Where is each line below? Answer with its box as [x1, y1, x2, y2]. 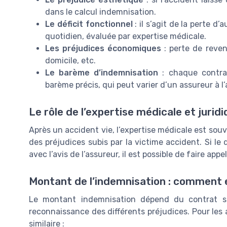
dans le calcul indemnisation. [45, 7, 156, 17]
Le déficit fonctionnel [45, 19, 133, 29]
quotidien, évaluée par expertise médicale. [45, 31, 206, 41]
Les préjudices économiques [45, 43, 162, 53]
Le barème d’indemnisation [45, 67, 159, 78]
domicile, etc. [45, 55, 96, 65]
